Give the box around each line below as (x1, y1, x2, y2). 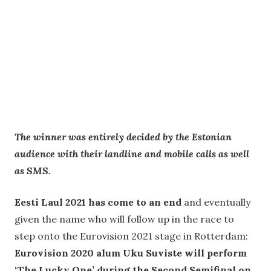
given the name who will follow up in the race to (15, 213, 234, 226)
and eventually (184, 196, 250, 209)
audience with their (15, 148, 105, 160)
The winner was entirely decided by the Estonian (15, 131, 232, 143)
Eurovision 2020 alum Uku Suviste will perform (15, 247, 247, 260)
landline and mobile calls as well (105, 148, 249, 160)
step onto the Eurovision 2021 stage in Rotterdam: (15, 230, 248, 243)
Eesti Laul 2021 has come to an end (15, 196, 184, 209)
